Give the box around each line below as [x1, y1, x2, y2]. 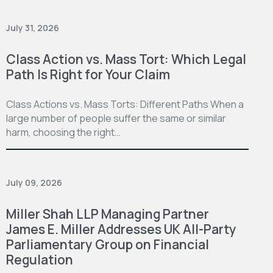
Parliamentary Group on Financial [6, 235, 209, 253]
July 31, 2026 [6, 21, 59, 34]
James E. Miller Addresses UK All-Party [6, 220, 236, 238]
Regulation [6, 250, 73, 268]
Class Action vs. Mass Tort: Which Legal [6, 50, 246, 68]
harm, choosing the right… [6, 125, 120, 139]
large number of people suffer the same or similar [6, 111, 226, 125]
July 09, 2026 [6, 176, 62, 188]
